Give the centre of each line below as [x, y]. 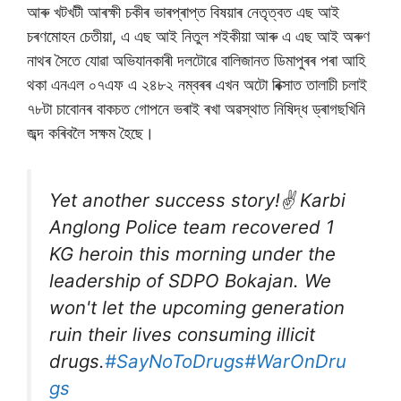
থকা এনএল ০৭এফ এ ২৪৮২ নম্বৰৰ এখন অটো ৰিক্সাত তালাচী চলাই [197, 85]
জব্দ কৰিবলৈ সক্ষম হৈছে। [90, 133]
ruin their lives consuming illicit [182, 335]
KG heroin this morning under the [192, 254]
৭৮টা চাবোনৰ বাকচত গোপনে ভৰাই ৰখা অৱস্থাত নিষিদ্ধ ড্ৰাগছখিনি [196, 109]
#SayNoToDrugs [175, 362]
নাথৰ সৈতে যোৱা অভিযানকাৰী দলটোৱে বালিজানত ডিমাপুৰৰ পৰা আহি [196, 61]
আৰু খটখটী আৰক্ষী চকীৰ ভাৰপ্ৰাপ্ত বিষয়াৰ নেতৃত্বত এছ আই [183, 13]
